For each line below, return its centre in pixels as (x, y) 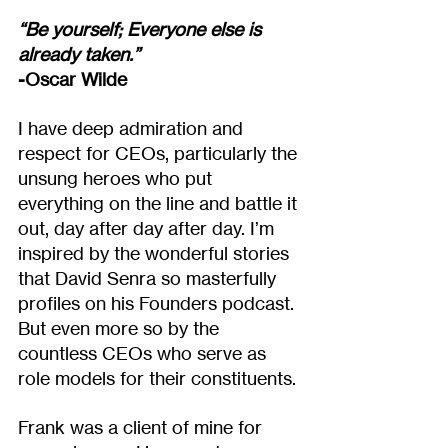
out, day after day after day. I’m (148, 227)
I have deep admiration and (133, 127)
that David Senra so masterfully (149, 277)
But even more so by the (121, 327)
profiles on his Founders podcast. (158, 302)
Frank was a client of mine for (142, 426)
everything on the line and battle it (160, 202)
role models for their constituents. (157, 377)
